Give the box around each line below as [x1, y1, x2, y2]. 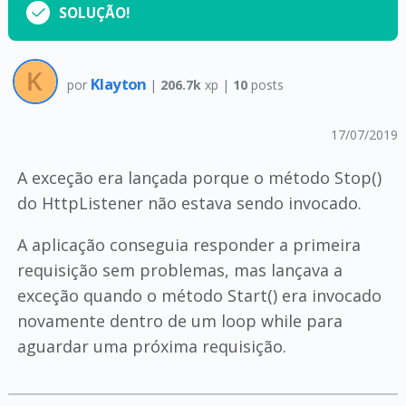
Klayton [90, 72, 150, 94]
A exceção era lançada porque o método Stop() [16, 167, 382, 188]
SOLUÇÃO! [58, 4, 130, 23]
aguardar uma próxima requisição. [16, 335, 286, 357]
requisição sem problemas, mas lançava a [16, 259, 343, 281]
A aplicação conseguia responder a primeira [16, 234, 361, 256]
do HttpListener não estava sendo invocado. [16, 192, 362, 214]
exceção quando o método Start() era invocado [16, 285, 382, 306]
